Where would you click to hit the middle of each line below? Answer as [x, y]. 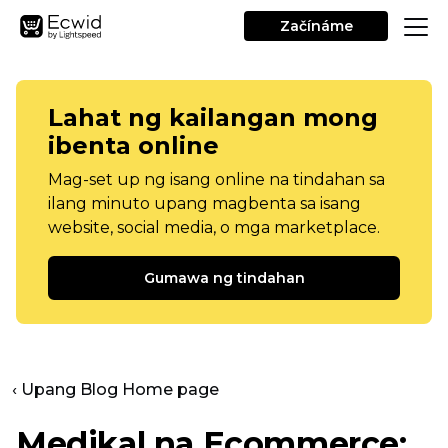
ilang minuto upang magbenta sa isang [204, 203]
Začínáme [316, 26]
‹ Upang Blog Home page [115, 389]
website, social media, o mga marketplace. [214, 227]
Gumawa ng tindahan [224, 278]
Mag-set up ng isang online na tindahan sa [216, 179]
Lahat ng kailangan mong [213, 117]
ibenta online [133, 145]
